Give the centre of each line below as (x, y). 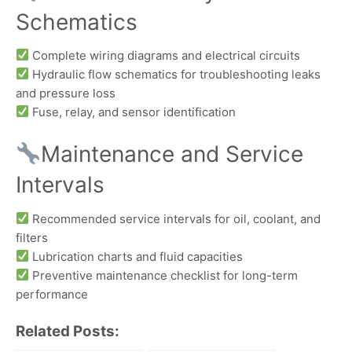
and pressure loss (66, 93)
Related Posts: (68, 332)
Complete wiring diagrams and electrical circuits (165, 55)
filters (32, 237)
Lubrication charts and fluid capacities (136, 256)
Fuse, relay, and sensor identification (133, 112)
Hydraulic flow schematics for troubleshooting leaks (175, 74)
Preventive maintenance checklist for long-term (164, 275)
